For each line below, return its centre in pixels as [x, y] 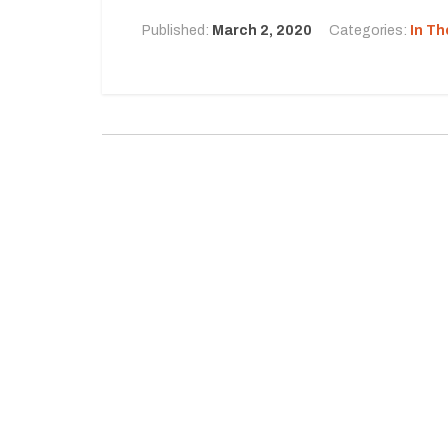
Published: [177, 30]
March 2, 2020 [262, 30]
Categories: [369, 30]
